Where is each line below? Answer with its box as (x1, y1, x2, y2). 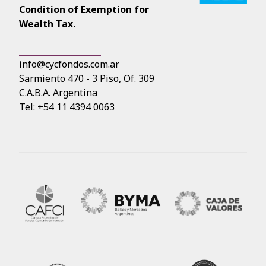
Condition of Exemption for (19, 3, 149, 17)
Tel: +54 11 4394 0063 (19, 100, 115, 114)
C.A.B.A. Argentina (19, 86, 97, 100)
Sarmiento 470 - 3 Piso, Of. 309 (19, 72, 154, 85)
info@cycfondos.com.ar (19, 58, 119, 71)
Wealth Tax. (19, 17, 75, 31)
